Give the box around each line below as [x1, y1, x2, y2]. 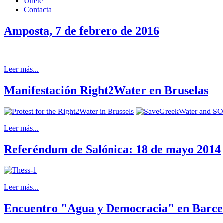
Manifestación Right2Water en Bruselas [4, 83, 208, 97]
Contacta [24, 5, 52, 14]
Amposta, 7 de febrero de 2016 [4, 24, 159, 37]
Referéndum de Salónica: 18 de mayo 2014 [4, 142, 221, 156]
